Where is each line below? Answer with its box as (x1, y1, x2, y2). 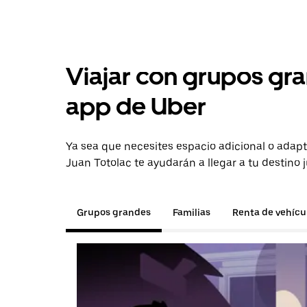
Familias (173, 207, 210, 218)
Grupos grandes (77, 207, 151, 218)
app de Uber (66, 92, 206, 121)
